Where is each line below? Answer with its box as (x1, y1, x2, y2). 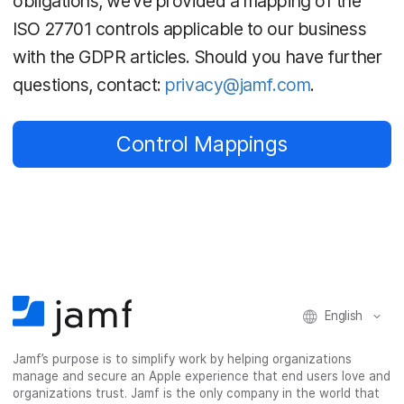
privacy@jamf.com (165, 74, 311, 96)
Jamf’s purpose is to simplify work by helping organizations (13, 352, 353, 367)
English (324, 308, 363, 323)
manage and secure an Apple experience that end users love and (13, 369, 391, 384)
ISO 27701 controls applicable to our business (13, 18, 367, 41)
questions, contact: (13, 74, 166, 96)
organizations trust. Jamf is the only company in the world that (13, 386, 381, 401)
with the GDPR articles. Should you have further (13, 46, 382, 69)
